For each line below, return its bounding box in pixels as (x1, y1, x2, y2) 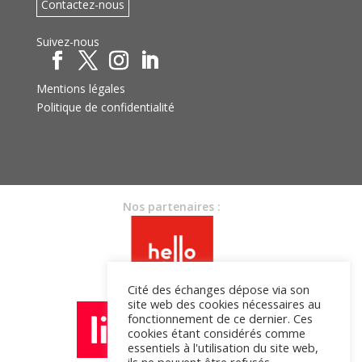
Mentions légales (36, 81, 125, 97)
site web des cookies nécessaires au (128, 296, 321, 312)
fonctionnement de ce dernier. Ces (128, 310, 313, 326)
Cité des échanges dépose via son (128, 281, 309, 297)
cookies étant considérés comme (128, 325, 305, 341)
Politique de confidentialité (36, 99, 175, 116)
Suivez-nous (36, 34, 99, 50)
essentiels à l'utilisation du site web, (128, 339, 318, 356)
